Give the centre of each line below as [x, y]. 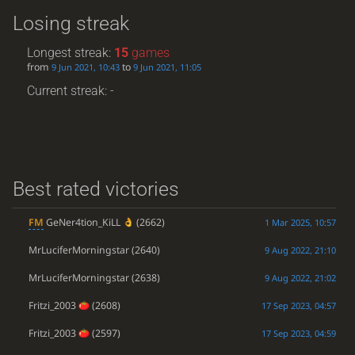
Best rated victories [95, 189]
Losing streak [71, 24]
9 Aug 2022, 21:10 [300, 250]
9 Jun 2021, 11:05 [168, 67]
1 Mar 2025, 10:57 [300, 222]
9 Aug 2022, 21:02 [300, 277]
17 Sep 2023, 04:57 [298, 305]
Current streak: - [71, 90]
